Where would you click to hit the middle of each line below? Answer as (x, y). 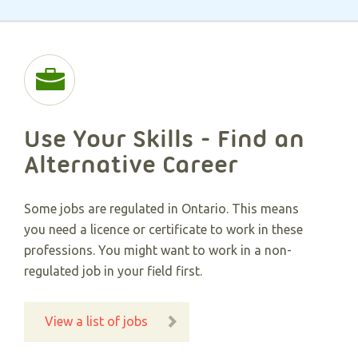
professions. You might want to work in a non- (158, 250)
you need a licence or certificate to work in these (163, 229)
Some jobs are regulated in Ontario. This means (161, 208)
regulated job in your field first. (113, 270)
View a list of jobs (96, 321)
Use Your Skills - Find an (164, 138)
